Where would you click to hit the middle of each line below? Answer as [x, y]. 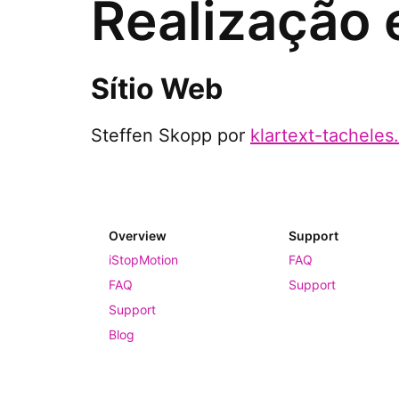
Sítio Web [157, 88]
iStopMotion [143, 259]
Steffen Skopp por [171, 135]
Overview [138, 235]
